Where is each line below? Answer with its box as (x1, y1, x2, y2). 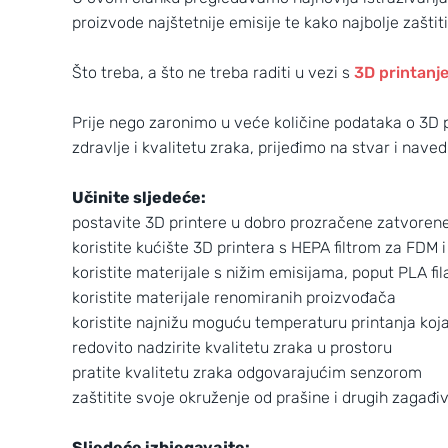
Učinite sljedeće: (72, 188, 206, 207)
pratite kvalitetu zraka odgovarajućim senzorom (72, 363, 422, 382)
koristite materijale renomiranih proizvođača (72, 288, 396, 307)
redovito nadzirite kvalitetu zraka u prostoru (72, 338, 392, 357)
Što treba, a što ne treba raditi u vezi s (72, 63, 354, 82)
